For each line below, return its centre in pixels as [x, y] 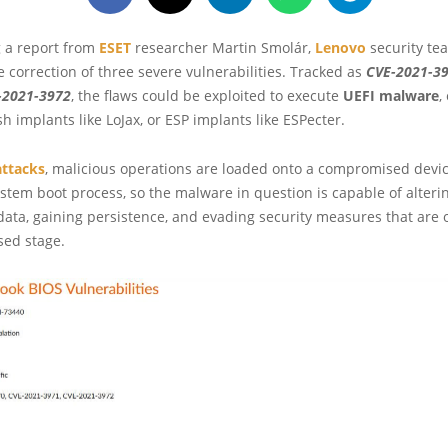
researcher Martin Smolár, [223, 47]
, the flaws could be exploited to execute [207, 95]
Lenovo [340, 47]
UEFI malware [391, 95]
